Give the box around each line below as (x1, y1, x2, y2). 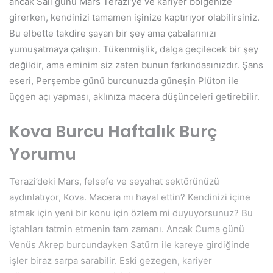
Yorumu (9, 143, 76, 166)
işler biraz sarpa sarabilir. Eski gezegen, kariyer (9, 254, 212, 266)
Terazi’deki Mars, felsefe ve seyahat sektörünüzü (9, 175, 219, 187)
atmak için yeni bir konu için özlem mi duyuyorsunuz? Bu (9, 207, 253, 219)
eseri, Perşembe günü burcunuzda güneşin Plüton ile (9, 75, 239, 87)
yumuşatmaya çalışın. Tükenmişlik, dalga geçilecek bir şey (9, 43, 258, 55)
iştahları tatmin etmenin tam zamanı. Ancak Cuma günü (9, 222, 244, 235)
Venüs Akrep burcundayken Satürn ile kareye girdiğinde (9, 238, 250, 250)
